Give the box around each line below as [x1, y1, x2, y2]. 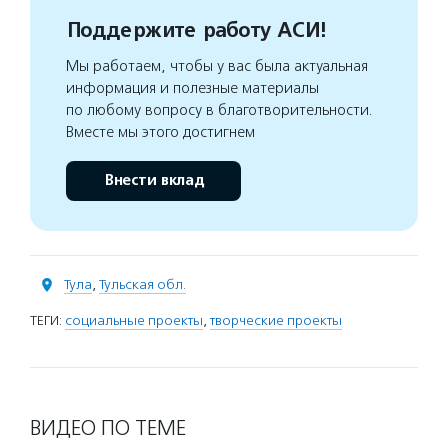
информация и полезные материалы [66, 79, 319, 98]
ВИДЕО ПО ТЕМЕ [30, 415, 186, 442]
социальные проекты [65, 312, 203, 330]
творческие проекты [210, 312, 342, 330]
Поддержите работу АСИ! [66, 18, 325, 44]
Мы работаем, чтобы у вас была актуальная [66, 57, 368, 76]
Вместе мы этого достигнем [66, 123, 255, 142]
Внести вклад [103, 171, 204, 191]
